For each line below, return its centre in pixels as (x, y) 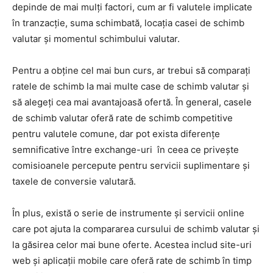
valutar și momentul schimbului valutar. (96, 38)
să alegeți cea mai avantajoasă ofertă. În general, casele (132, 102)
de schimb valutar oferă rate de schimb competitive (122, 118)
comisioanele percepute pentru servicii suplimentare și (131, 165)
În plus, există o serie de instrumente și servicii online (128, 213)
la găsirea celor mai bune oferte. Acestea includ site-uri (132, 244)
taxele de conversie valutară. (74, 181)
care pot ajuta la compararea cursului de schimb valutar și (136, 229)
